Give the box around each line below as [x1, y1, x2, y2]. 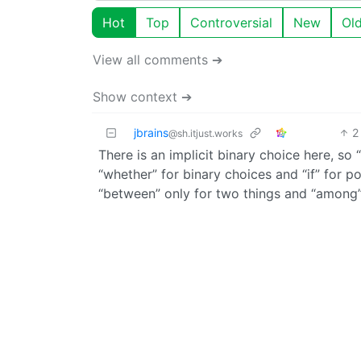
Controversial [190, 14, 272, 31]
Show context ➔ [93, 88, 192, 105]
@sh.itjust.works [168, 127, 243, 139]
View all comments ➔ [93, 51, 222, 68]
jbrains [134, 125, 168, 139]
